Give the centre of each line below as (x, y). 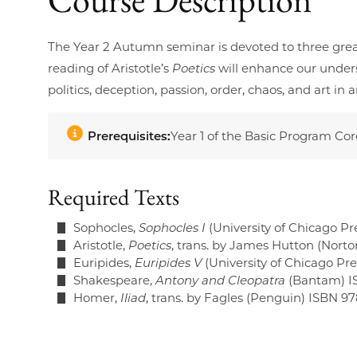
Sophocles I (172, 227)
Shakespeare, (114, 280)
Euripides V (168, 262)
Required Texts (114, 196)
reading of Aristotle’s (110, 68)
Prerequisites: (129, 135)
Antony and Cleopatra (220, 280)
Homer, (97, 297)
